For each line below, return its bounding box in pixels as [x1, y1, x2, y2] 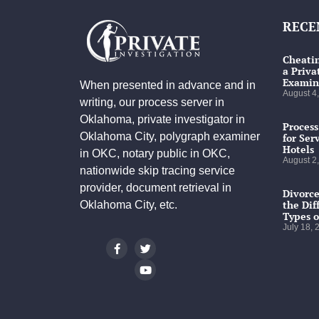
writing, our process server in [80, 95, 224, 108]
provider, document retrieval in [80, 181, 231, 194]
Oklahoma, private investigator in [80, 113, 245, 125]
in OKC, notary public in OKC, [80, 147, 230, 159]
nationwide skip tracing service [80, 164, 235, 177]
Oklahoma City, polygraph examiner [80, 130, 260, 142]
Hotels [283, 142, 314, 156]
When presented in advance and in [80, 78, 256, 91]
